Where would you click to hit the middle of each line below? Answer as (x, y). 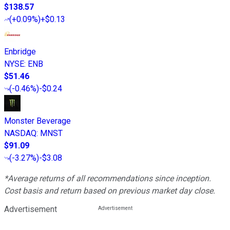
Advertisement (31, 209)
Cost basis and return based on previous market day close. (110, 191)
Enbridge (20, 52)
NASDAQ (20, 133)
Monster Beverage (37, 121)
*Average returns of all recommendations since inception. (108, 179)
